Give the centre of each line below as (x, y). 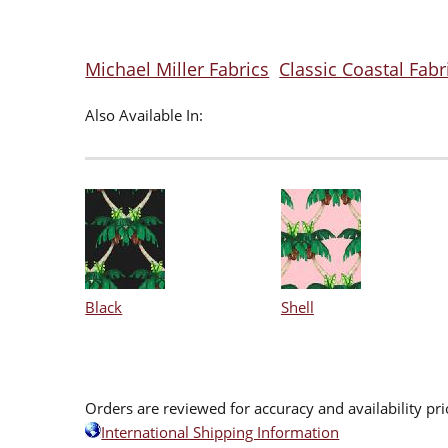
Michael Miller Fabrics (177, 69)
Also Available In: (144, 115)
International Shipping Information (220, 432)
